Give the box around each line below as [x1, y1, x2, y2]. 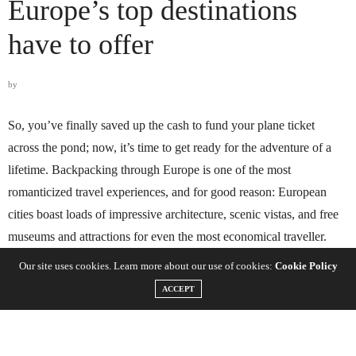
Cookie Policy [274, 259, 338, 272]
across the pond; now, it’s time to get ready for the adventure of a [8, 141, 331, 155]
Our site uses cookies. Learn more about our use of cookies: [18, 259, 275, 272]
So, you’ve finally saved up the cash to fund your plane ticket [8, 118, 315, 133]
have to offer [8, 29, 153, 61]
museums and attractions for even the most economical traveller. [8, 230, 327, 244]
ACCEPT [161, 284, 195, 293]
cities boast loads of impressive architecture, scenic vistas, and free [8, 207, 339, 222]
